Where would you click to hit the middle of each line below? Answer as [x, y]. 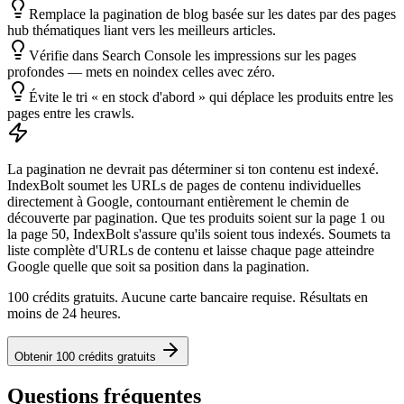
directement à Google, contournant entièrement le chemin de [178, 202]
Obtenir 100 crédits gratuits [85, 357]
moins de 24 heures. [64, 314]
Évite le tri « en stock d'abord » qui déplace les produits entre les [211, 97]
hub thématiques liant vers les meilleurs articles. [142, 31]
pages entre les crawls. [71, 114]
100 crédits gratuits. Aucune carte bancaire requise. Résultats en [188, 298]
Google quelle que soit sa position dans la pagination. [158, 267]
